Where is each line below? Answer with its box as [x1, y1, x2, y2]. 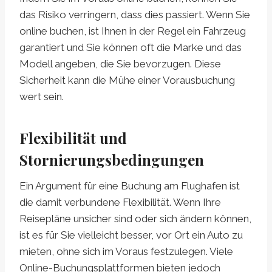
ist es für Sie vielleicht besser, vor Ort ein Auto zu [19, 228, 243, 241]
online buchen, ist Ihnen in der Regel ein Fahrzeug [19, 24, 246, 37]
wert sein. [19, 90, 64, 103]
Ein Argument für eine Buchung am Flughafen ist [19, 179, 240, 192]
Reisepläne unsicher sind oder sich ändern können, [19, 212, 251, 225]
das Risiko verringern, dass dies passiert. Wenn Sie [19, 8, 250, 21]
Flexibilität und [19, 127, 127, 148]
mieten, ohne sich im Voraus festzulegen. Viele [19, 245, 233, 257]
